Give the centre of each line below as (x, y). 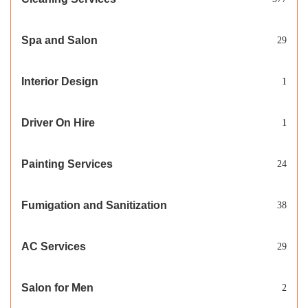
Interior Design (60, 82)
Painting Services (67, 164)
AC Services (54, 247)
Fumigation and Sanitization (94, 206)
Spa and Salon (59, 41)
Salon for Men (57, 288)
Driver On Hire (58, 123)
